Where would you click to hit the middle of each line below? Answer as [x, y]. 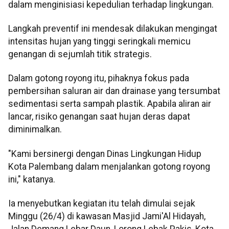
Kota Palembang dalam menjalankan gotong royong [109, 166]
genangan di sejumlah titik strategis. [80, 54]
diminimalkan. [35, 130]
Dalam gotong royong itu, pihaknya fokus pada [99, 78]
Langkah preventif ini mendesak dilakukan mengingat [113, 29]
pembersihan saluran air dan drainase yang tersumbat [114, 91]
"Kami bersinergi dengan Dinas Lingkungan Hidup [105, 154]
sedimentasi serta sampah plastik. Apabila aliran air [110, 104]
